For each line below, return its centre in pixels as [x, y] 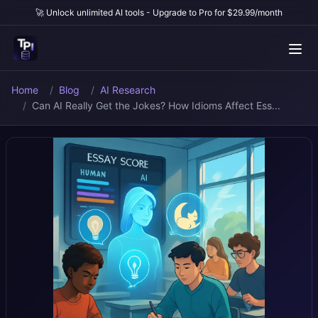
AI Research [128, 90]
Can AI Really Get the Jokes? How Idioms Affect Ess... [156, 105]
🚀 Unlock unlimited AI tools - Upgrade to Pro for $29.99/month [159, 12]
